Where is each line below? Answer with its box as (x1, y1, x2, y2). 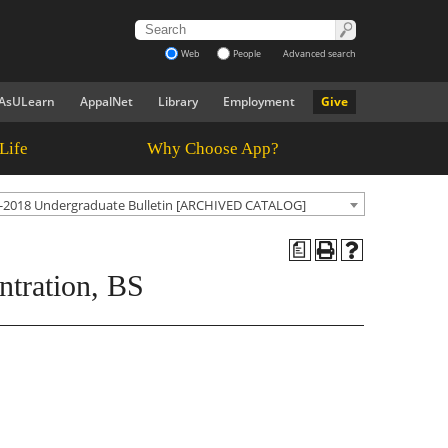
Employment (223, 93, 295, 110)
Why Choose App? (146, 139, 279, 158)
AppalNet (80, 93, 133, 110)
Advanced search (283, 47, 356, 60)
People (233, 47, 261, 60)
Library (158, 93, 198, 110)
